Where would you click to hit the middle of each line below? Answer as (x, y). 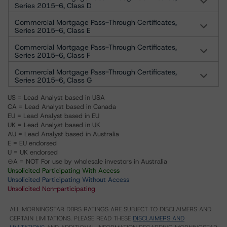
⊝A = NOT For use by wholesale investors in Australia (87, 161)
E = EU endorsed (32, 143)
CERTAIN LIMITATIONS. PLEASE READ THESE (71, 218)
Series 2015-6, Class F (52, 55)
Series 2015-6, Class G (53, 80)
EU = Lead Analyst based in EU (53, 116)
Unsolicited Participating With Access (64, 171)
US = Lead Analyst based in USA (56, 98)
